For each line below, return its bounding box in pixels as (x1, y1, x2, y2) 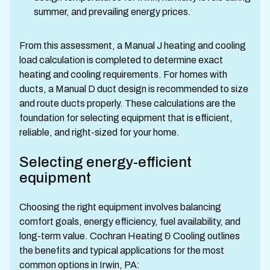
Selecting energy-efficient (19, 154, 192, 170)
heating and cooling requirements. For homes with (19, 69, 227, 80)
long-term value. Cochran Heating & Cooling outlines (19, 231, 240, 241)
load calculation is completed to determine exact (19, 55, 223, 65)
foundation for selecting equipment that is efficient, (19, 113, 233, 123)
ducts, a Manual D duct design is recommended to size (19, 84, 248, 94)
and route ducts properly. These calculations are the (19, 98, 236, 108)
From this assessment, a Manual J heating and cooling (19, 40, 246, 51)
